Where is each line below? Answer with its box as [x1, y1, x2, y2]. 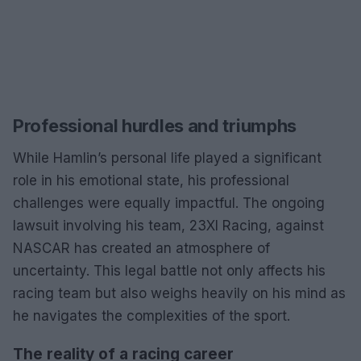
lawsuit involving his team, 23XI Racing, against [13, 217, 324, 234]
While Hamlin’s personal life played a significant [13, 149, 322, 166]
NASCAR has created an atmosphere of [13, 239, 270, 256]
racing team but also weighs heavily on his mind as [13, 284, 346, 301]
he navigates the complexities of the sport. [13, 307, 290, 324]
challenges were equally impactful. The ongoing [13, 194, 325, 211]
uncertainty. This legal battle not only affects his [13, 262, 326, 279]
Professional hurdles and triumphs [13, 114, 297, 136]
